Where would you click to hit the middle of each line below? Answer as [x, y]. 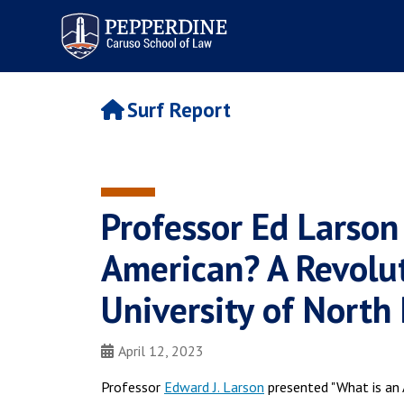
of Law [73, 33]
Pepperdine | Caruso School [142, 17]
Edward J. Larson [214, 387]
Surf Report [179, 110]
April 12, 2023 [161, 351]
